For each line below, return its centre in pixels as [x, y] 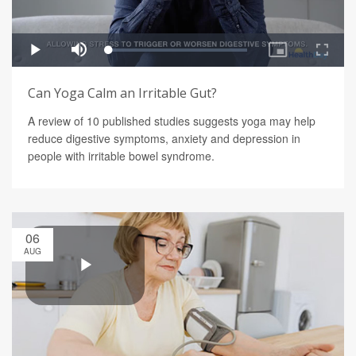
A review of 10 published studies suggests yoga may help [172, 121]
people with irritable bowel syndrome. [121, 156]
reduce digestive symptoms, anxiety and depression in [164, 139]
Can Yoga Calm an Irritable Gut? [122, 93]
